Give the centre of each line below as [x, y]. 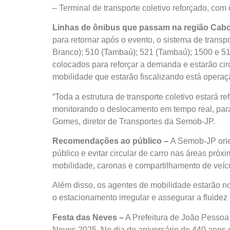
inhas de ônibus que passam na [121, 28]
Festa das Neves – [88, 217]
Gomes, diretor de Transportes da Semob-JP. [134, 121]
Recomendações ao [92, 141]
